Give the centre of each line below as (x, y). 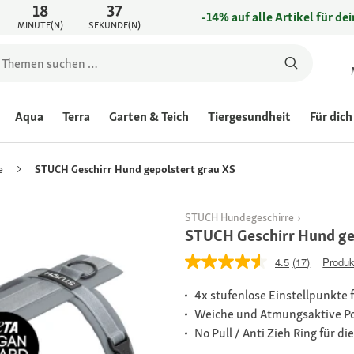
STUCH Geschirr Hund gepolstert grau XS (135, 169)
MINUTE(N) (40, 25)
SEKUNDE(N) (114, 25)
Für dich (331, 117)
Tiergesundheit (249, 117)
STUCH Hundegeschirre (239, 218)
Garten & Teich (149, 117)
